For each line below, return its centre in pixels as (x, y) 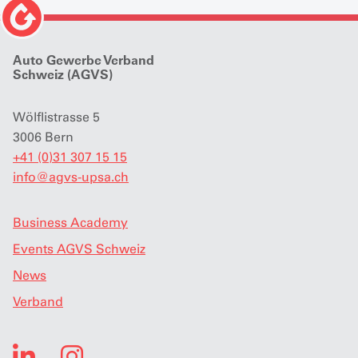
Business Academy (70, 223)
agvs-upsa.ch (89, 177)
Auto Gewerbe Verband (84, 60)
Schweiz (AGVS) (63, 75)
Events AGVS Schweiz (79, 249)
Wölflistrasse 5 (56, 117)
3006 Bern (43, 137)
